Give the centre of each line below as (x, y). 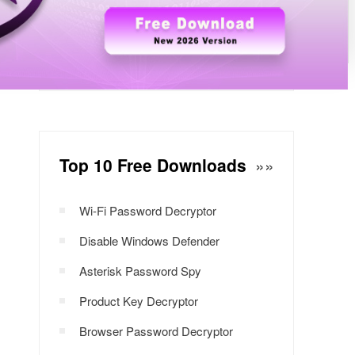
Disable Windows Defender (149, 240)
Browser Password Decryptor (156, 331)
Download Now (166, 47)
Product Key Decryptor (139, 301)
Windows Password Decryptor (166, 26)
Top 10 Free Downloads (155, 165)
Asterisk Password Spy (140, 271)
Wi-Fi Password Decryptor (148, 210)
